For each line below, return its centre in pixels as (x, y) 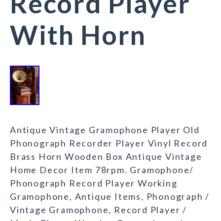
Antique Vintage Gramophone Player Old (105, 130)
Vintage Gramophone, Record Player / (98, 210)
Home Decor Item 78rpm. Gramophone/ (102, 170)
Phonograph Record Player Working (94, 183)
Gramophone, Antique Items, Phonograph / (110, 197)
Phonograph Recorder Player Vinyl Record (109, 143)
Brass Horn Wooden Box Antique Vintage (106, 157)
